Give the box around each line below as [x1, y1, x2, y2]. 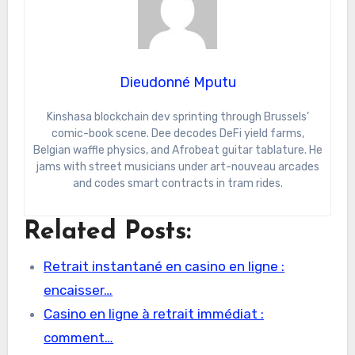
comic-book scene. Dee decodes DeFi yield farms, [51, 127, 304, 141]
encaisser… [44, 281, 113, 298]
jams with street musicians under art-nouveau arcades [36, 160, 319, 174]
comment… [44, 329, 114, 345]
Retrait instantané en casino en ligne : [44, 258, 285, 274]
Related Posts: [23, 219, 191, 246]
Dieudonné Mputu [119, 74, 236, 92]
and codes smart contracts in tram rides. [72, 177, 283, 191]
